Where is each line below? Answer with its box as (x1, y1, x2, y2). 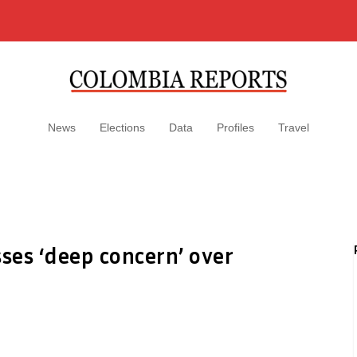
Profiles (217, 121, 254, 134)
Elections (100, 121, 145, 134)
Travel (278, 121, 309, 134)
